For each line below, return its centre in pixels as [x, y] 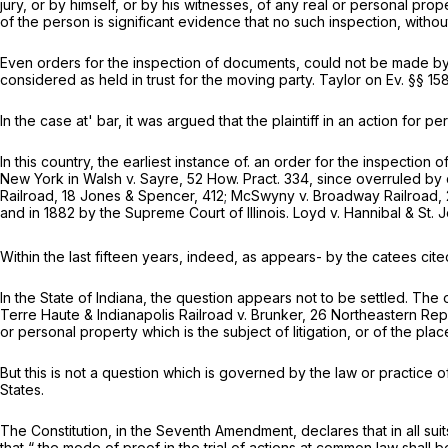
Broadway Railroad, [379, 196]
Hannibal [374, 213]
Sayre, [163, 179]
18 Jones [93, 196]
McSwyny [265, 196]
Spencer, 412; [184, 196]
